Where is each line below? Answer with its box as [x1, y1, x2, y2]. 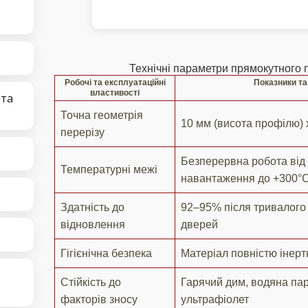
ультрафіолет [181, 293, 249, 305]
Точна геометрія [60, 109, 143, 121]
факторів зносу [60, 293, 137, 305]
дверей [181, 218, 218, 230]
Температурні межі [60, 163, 157, 175]
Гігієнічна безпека [60, 247, 152, 259]
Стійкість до [60, 276, 121, 288]
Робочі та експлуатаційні [64, 77, 166, 87]
